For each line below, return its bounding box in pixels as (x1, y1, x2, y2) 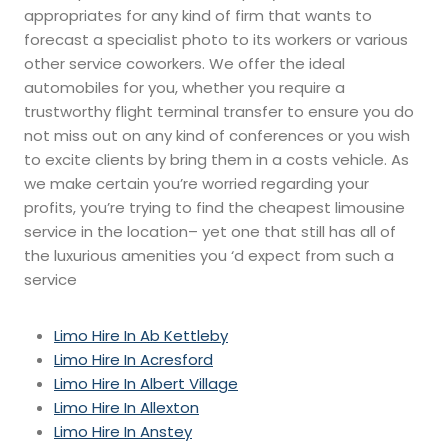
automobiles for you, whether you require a (24, 77, 345, 99)
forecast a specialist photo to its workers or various (24, 29, 408, 51)
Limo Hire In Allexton (54, 397, 199, 419)
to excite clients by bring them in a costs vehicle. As (24, 149, 409, 171)
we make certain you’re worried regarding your (24, 173, 369, 195)
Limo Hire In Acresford (54, 349, 213, 371)
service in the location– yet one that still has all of (24, 221, 396, 243)
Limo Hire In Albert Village (54, 373, 238, 395)
